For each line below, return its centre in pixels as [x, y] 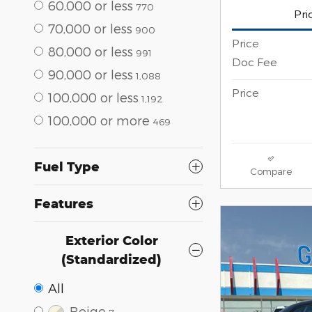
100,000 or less [93, 97]
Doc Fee [255, 62]
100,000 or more [99, 120]
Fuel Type [67, 166]
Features [64, 203]
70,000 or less [90, 28]
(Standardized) [111, 259]
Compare [271, 171]
